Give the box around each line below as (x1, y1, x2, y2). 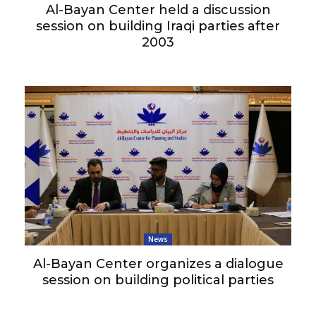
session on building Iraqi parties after (36, 18, 280, 34)
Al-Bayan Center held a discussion (45, 1, 271, 18)
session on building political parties (42, 272, 274, 288)
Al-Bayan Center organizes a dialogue (32, 256, 284, 272)
